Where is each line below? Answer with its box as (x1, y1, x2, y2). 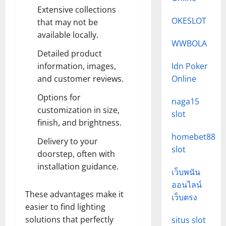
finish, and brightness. (37, 117, 122, 128)
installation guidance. (37, 161, 119, 172)
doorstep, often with (37, 148, 115, 159)
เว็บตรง (171, 192, 197, 203)
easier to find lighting (25, 201, 105, 212)
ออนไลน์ (171, 179, 202, 190)
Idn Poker (171, 61, 208, 72)
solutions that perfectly (25, 214, 114, 225)
